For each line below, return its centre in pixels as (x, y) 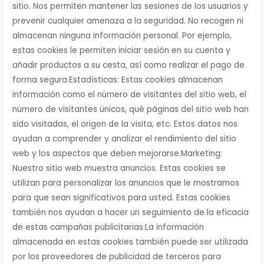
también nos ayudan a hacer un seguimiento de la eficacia (131, 213)
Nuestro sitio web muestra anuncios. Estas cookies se (119, 169)
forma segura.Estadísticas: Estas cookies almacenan (118, 80)
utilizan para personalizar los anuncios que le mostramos (126, 183)
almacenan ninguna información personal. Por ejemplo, (122, 36)
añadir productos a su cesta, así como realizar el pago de (129, 65)
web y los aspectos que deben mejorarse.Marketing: (118, 154)
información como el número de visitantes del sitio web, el (130, 95)
